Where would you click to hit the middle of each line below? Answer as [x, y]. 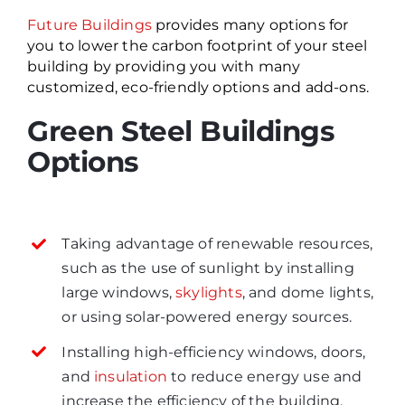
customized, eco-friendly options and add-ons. [198, 87]
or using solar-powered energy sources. [207, 317]
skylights [209, 293]
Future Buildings [89, 24]
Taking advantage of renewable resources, [217, 244]
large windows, [119, 293]
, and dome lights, [307, 293]
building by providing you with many [164, 66]
